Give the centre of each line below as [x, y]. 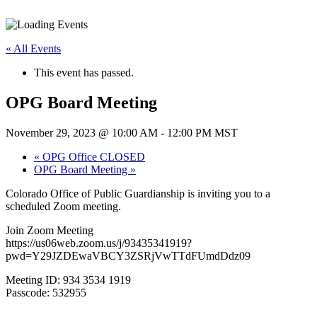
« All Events [33, 48]
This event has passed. [84, 72]
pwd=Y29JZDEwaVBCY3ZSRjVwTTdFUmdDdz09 [128, 255]
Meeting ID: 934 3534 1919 [68, 279]
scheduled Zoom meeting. [63, 206]
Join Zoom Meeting [50, 230]
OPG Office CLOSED [92, 156]
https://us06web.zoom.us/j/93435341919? [99, 243]
